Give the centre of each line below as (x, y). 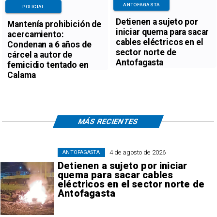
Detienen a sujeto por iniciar (123, 166)
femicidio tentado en (48, 65)
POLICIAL (33, 7)
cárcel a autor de (40, 54)
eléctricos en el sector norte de (131, 185)
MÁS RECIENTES (108, 121)
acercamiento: (36, 34)
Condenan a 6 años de (49, 44)
